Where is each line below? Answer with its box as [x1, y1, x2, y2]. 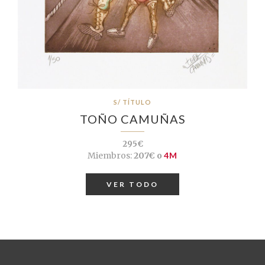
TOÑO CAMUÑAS [79, 111, 186, 126]
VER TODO [106, 179, 159, 189]
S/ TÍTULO [114, 98, 151, 106]
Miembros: [88, 150, 132, 161]
